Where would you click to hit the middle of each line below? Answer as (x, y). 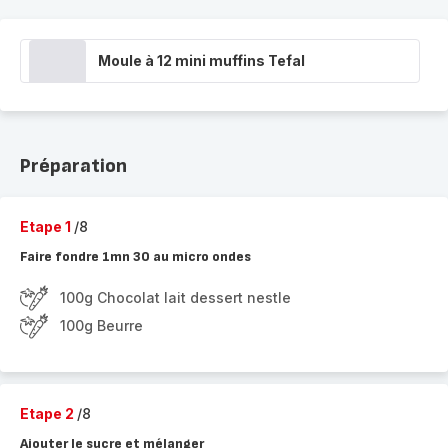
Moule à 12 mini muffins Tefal (201, 60)
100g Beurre (101, 325)
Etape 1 (47, 226)
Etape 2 (48, 413)
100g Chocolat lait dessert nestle (175, 297)
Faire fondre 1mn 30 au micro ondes (135, 256)
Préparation (73, 166)
